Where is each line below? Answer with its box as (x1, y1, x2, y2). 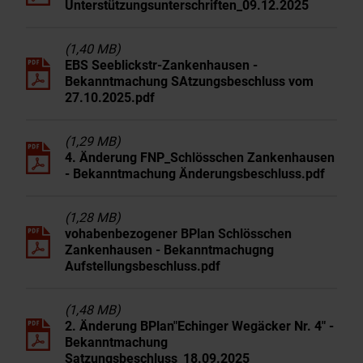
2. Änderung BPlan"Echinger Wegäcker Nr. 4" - (65, 318, 334, 334)
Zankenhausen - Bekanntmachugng (65, 242, 274, 258)
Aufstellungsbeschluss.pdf (65, 258, 220, 274)
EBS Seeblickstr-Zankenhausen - (65, 58, 258, 73)
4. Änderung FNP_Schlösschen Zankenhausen (65, 150, 335, 165)
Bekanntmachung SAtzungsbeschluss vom (65, 74, 314, 89)
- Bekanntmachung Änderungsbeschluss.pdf (65, 166, 325, 181)
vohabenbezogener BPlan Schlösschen (65, 226, 292, 241)
